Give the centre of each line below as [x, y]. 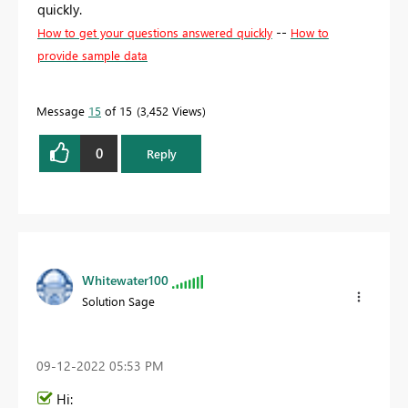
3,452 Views [171, 110]
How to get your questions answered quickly [155, 32]
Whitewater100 [125, 280]
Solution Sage [118, 301]
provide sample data [92, 55]
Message [62, 110]
